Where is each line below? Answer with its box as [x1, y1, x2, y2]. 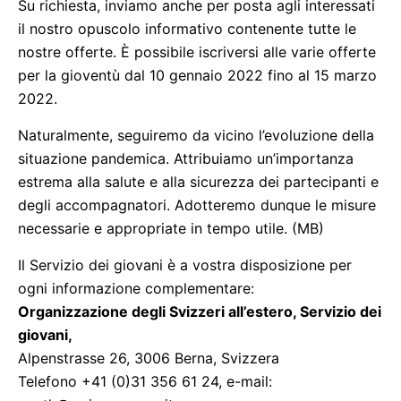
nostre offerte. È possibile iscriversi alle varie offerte [18, 43, 376, 61]
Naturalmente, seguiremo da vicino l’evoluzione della [18, 126, 374, 144]
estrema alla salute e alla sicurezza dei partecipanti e [18, 173, 379, 191]
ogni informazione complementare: [18, 279, 254, 297]
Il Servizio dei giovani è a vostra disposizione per [18, 256, 352, 274]
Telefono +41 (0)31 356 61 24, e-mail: [18, 372, 272, 390]
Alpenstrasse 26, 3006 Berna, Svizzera [18, 349, 279, 367]
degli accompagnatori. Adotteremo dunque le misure [18, 196, 376, 214]
